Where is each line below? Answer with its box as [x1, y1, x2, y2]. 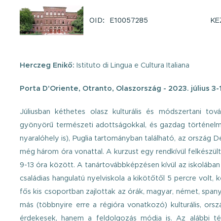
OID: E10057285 [89, 16, 148, 25]
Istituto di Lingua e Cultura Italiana [74, 61, 189, 70]
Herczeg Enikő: [20, 61, 74, 70]
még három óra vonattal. [20, 147, 107, 156]
